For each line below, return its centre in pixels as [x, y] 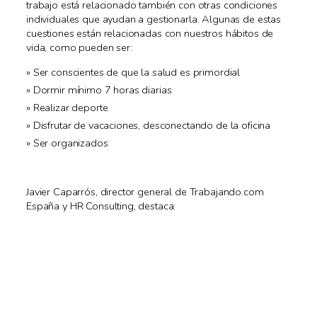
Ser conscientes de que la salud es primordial [137, 72]
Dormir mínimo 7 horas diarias [102, 90]
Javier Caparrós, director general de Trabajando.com [145, 191]
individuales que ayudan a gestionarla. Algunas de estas [154, 19]
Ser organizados [70, 143]
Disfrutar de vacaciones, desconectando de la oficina [152, 125]
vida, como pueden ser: [79, 48]
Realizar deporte [70, 107]
